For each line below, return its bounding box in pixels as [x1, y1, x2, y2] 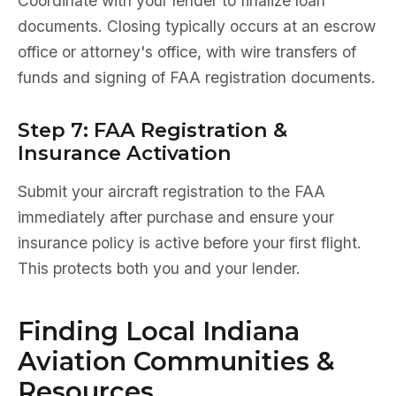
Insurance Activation [18, 141, 232, 165]
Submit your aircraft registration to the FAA [18, 182, 325, 201]
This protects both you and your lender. [18, 259, 301, 278]
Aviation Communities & [18, 346, 335, 377]
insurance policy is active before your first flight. [18, 233, 362, 252]
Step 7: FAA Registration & [18, 118, 287, 142]
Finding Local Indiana [18, 316, 300, 346]
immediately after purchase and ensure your [18, 208, 334, 226]
